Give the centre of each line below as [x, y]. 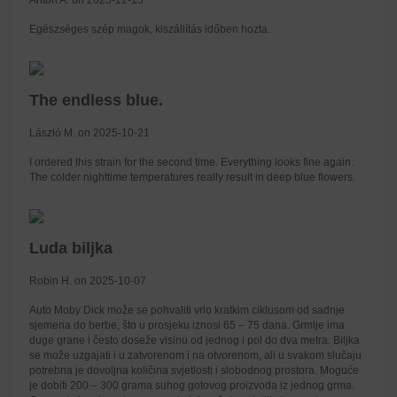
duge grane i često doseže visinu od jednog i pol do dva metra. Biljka [195, 340]
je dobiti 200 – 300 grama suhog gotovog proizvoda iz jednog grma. [192, 385]
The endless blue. [96, 100]
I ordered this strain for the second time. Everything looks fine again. [191, 162]
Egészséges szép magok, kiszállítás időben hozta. [150, 29]
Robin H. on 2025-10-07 [88, 280]
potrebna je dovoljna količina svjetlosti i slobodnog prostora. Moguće [194, 370]
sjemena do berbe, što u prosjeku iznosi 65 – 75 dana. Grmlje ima [187, 325]
